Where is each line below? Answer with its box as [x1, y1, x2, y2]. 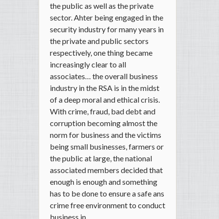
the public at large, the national [50, 153, 152, 163]
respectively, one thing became [50, 48, 153, 58]
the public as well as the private [50, 1, 153, 11]
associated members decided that [50, 165, 163, 175]
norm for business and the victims [50, 130, 161, 140]
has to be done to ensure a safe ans [50, 189, 164, 198]
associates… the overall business [50, 71, 158, 81]
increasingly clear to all [50, 60, 126, 69]
